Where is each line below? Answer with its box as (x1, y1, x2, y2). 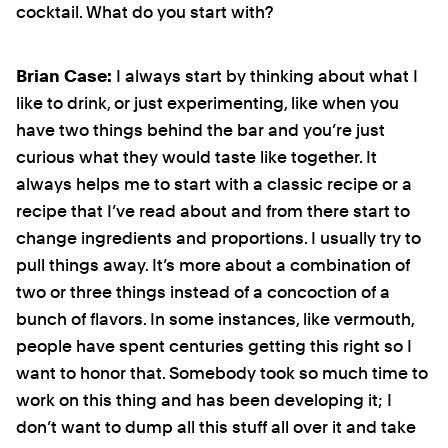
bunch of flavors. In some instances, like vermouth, (16, 308, 414, 329)
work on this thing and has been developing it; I (16, 389, 392, 410)
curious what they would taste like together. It (16, 146, 377, 167)
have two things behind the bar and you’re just (16, 119, 385, 140)
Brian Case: (16, 65, 112, 86)
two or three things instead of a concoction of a (16, 281, 390, 302)
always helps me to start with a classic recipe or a (16, 173, 412, 194)
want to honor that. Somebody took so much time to (16, 362, 428, 383)
